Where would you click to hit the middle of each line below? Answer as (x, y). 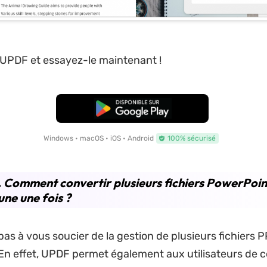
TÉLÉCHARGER (133, 108)
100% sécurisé (192, 138)
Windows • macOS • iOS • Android (99, 138)
